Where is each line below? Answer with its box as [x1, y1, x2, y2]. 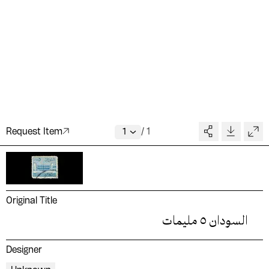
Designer [6, 246, 42, 255]
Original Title [6, 197, 57, 205]
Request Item [6, 127, 62, 136]
